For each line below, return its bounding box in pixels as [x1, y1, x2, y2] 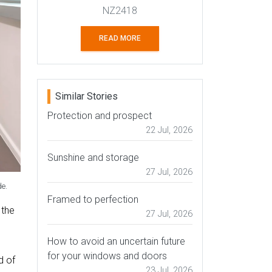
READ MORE [99, 34, 141, 43]
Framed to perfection [47, 194, 138, 206]
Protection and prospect [47, 110, 152, 122]
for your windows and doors [47, 250, 167, 262]
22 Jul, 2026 [146, 125, 192, 136]
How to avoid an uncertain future [47, 236, 185, 248]
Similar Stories [55, 90, 118, 103]
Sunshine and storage [47, 152, 139, 164]
